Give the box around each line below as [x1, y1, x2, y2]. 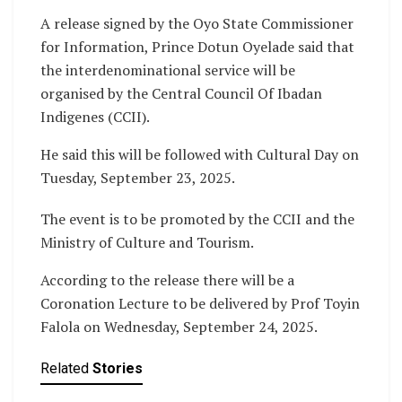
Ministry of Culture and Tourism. [40, 232, 254, 253]
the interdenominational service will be [40, 60, 295, 81]
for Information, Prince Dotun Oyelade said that [40, 37, 354, 57]
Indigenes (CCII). [40, 107, 150, 127]
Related [40, 360, 89, 378]
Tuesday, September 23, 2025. [40, 168, 235, 188]
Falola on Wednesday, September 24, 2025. [40, 317, 318, 337]
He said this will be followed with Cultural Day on [40, 144, 359, 165]
